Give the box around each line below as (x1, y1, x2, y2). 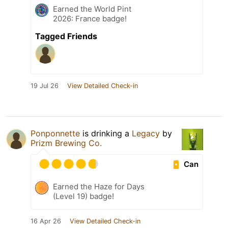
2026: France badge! (53, 14, 127, 24)
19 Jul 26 (31, 82, 59, 90)
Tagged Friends (35, 31, 97, 42)
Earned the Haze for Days (53, 182, 145, 192)
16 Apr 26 (31, 217, 61, 225)
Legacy (132, 128, 160, 139)
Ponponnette (31, 128, 80, 139)
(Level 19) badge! (53, 191, 114, 202)
